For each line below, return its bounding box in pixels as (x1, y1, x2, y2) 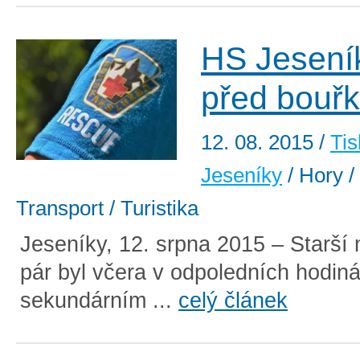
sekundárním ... (20, 288, 178, 313)
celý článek (178, 288, 288, 313)
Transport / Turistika (16, 196, 198, 221)
